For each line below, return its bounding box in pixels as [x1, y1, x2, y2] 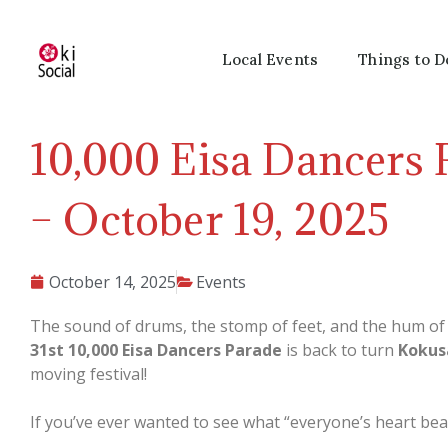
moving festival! [30, 363, 147, 385]
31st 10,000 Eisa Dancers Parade [30, 339, 282, 361]
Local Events [221, 50, 319, 69]
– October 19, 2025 [30, 192, 390, 247]
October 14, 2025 [49, 271, 176, 293]
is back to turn [282, 339, 398, 361]
